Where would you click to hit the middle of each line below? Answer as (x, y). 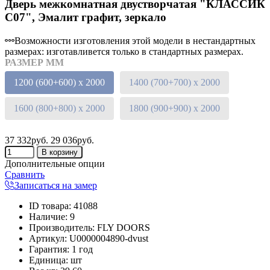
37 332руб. (27, 140)
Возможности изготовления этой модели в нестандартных (135, 41)
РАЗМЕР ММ (34, 63)
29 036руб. (72, 140)
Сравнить (25, 175)
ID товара (49, 206)
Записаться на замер (56, 186)
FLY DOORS (124, 228)
